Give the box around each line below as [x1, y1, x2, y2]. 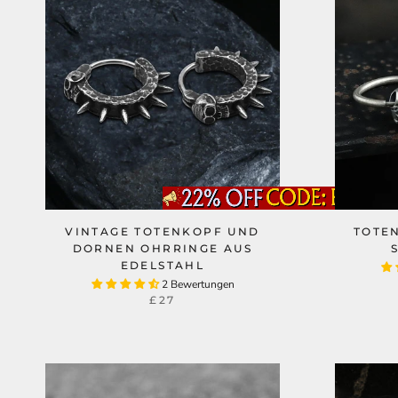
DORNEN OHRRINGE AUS [72, 242, 253, 255]
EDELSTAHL [120, 259, 205, 272]
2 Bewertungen [161, 277, 235, 291]
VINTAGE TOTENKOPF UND [65, 225, 260, 238]
